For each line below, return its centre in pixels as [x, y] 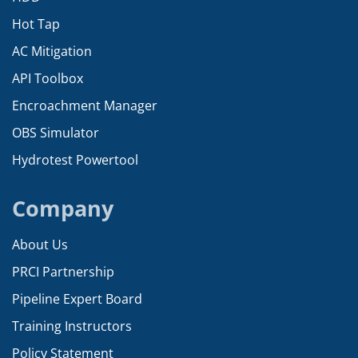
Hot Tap [36, 24]
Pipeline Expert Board [77, 298]
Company [63, 208]
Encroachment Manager [85, 105]
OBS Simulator [56, 132]
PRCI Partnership [63, 271]
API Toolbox [48, 78]
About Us [40, 244]
